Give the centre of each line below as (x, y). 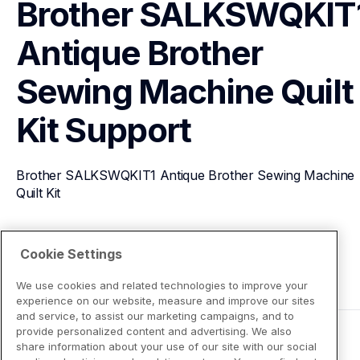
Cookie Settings (71, 254)
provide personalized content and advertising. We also (154, 331)
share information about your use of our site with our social (166, 346)
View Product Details (97, 251)
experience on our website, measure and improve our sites (166, 300)
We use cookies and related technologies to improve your (162, 285)
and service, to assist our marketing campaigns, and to (155, 315)
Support (128, 130)
